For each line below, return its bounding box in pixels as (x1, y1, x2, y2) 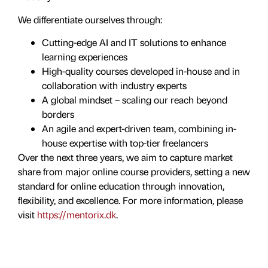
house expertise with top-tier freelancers (42, 136, 208, 149)
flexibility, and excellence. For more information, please (18, 193, 243, 206)
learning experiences (42, 50, 127, 63)
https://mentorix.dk (37, 208, 116, 221)
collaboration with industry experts (42, 78, 187, 92)
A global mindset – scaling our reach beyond (42, 93, 227, 106)
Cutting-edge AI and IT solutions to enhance (42, 35, 226, 48)
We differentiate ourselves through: (18, 13, 162, 26)
